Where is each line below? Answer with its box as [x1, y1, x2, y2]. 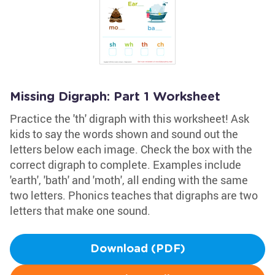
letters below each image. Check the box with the [10, 142, 252, 157]
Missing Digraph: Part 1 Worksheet [10, 91, 220, 103]
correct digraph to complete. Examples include [10, 157, 241, 172]
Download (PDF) [90, 244, 185, 255]
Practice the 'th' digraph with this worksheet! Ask [10, 111, 249, 126]
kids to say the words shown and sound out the [10, 126, 238, 141]
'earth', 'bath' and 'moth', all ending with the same [10, 172, 248, 187]
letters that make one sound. [10, 203, 150, 218]
